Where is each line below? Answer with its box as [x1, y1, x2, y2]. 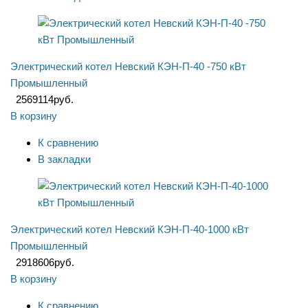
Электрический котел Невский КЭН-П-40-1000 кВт [10, 223, 249, 236]
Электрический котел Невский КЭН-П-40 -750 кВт [10, 60, 246, 73]
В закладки [38, 153, 91, 166]
